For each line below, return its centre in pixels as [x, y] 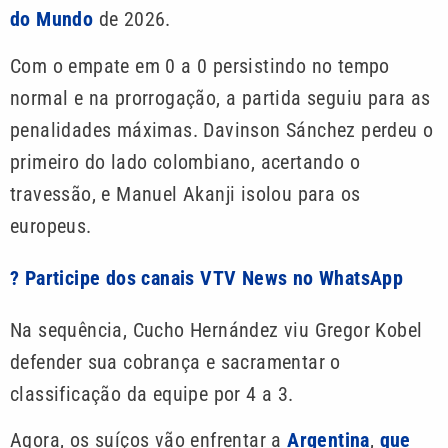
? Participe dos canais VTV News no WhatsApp [207, 277]
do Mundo [54, 19]
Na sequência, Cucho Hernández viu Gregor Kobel [216, 329]
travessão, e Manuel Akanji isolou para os [185, 193]
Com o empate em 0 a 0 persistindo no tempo [200, 65]
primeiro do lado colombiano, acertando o [185, 161]
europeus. [51, 225]
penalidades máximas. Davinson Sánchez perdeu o [222, 129]
